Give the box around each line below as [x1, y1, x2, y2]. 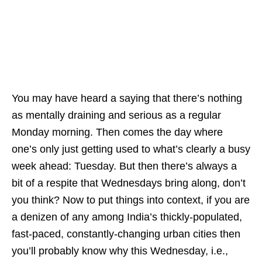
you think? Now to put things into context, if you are [12, 194, 250, 206]
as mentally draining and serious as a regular [12, 109, 221, 121]
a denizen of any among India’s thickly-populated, [12, 211, 242, 223]
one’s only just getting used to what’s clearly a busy [12, 143, 250, 155]
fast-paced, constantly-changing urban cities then [12, 228, 240, 240]
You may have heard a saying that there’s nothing [12, 92, 242, 104]
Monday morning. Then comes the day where [12, 126, 223, 138]
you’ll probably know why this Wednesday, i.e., [12, 245, 228, 257]
